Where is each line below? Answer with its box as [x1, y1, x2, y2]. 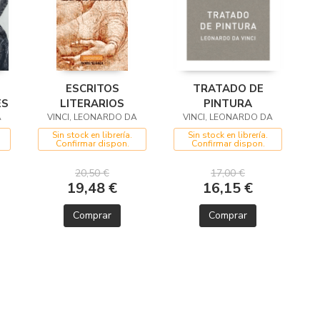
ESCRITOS [65, 81, 119, 96]
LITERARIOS [60, 96, 124, 111]
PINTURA [204, 96, 252, 111]
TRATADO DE [192, 81, 264, 96]
